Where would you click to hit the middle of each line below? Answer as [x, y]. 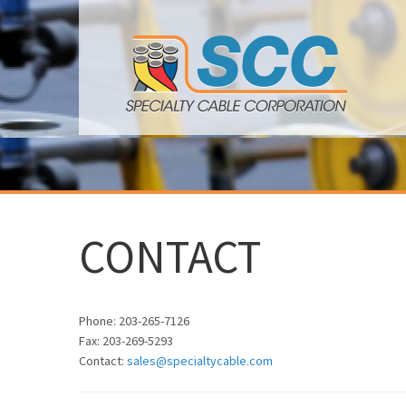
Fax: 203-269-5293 [126, 341]
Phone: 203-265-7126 [134, 321]
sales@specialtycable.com [200, 361]
